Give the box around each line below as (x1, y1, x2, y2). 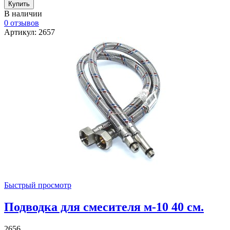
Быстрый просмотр (4, 180, 71, 189)
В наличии (4, 9, 42, 18)
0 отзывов (4, 18, 39, 27)
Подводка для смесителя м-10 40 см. (4, 200, 204, 214)
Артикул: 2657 (4, 27, 55, 36)
